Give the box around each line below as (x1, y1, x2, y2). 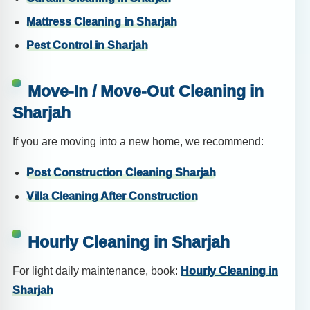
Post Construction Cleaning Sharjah (26, 167, 216, 179)
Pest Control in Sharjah (26, 39, 148, 51)
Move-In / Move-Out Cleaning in (28, 82, 264, 101)
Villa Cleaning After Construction (26, 190, 198, 202)
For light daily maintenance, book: (12, 264, 181, 277)
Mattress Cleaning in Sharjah (26, 16, 177, 28)
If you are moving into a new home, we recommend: (12, 135, 264, 147)
